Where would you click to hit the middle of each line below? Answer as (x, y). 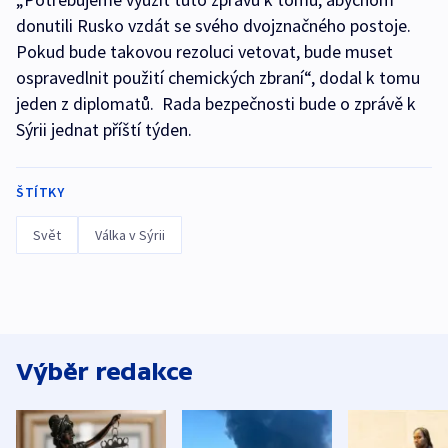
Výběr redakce (104, 371)
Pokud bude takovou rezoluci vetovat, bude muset (204, 51)
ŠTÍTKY (40, 191)
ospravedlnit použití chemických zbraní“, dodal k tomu (218, 77)
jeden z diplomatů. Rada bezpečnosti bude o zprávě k (216, 103)
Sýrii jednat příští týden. (104, 129)
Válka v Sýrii (130, 234)
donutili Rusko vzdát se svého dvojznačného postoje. (213, 25)
